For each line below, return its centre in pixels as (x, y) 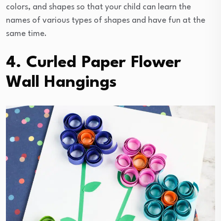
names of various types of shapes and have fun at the (106, 20)
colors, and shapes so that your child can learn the (98, 7)
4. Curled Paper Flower (93, 63)
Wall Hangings (61, 82)
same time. (26, 34)
